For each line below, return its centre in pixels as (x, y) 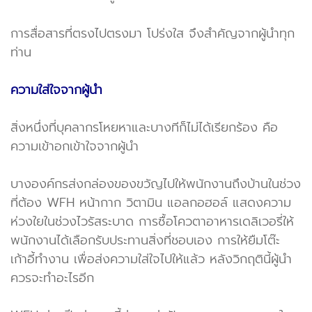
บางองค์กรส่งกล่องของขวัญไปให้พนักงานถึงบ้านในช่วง (156, 184)
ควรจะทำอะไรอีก (52, 278)
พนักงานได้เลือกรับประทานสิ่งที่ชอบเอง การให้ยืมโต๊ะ (145, 240)
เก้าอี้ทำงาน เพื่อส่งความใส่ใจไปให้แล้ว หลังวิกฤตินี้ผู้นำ (151, 259)
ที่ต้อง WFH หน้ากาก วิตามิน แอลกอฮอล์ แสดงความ (151, 202)
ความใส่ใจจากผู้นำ (56, 89)
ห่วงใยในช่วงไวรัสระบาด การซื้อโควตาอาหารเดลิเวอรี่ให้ (152, 221)
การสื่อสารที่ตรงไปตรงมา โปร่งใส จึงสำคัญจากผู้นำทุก (153, 33)
